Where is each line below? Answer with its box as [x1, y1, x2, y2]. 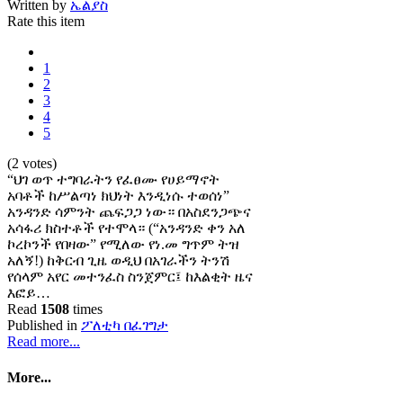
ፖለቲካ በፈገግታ [81, 318, 168, 334]
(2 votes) [7, 156, 57, 172]
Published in [7, 318, 77, 334]
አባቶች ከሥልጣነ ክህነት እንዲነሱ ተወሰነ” [7, 188, 229, 204]
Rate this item [7, 13, 85, 30]
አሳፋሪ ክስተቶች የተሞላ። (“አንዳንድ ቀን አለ [7, 220, 246, 237]
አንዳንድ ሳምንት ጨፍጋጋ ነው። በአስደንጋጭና [7, 204, 251, 220]
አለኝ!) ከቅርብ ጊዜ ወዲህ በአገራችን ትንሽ [7, 253, 230, 269]
